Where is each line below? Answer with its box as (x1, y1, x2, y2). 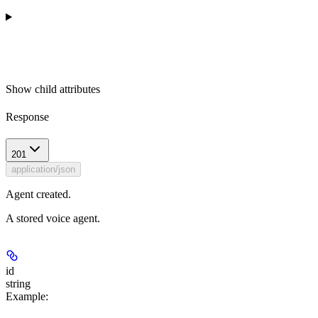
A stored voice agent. (6, 212, 100, 225)
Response (6, 110, 49, 123)
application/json (11, 164, 75, 175)
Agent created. (6, 188, 71, 201)
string (6, 278, 31, 290)
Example (6, 290, 45, 303)
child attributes (35, 82, 100, 95)
